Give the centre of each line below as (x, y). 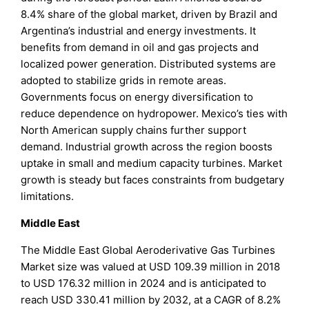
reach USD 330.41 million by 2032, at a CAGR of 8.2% (151, 300)
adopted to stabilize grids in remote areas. (124, 81)
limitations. (48, 197)
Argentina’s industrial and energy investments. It (139, 31)
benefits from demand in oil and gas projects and (140, 48)
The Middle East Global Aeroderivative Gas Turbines (148, 250)
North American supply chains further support (134, 130)
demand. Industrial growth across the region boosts (147, 147)
